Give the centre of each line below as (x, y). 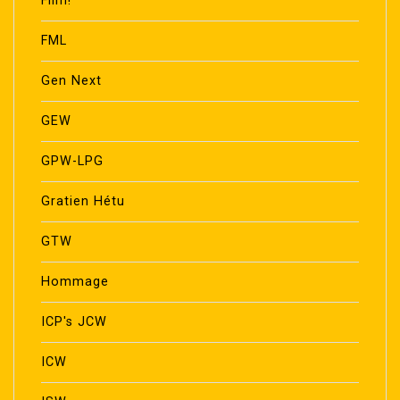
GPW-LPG (72, 161)
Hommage (75, 281)
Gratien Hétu (83, 201)
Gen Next (71, 80)
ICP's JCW (74, 321)
